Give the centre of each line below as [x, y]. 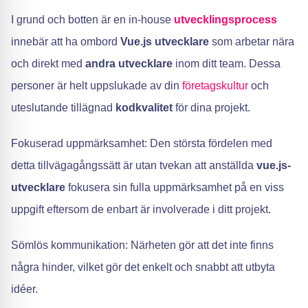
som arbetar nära [252, 42]
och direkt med [48, 64]
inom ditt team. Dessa [227, 64]
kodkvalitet [145, 108]
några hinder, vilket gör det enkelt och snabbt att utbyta [143, 267]
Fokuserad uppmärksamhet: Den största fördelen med [142, 143]
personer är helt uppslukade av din [97, 86]
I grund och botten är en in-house [92, 20]
